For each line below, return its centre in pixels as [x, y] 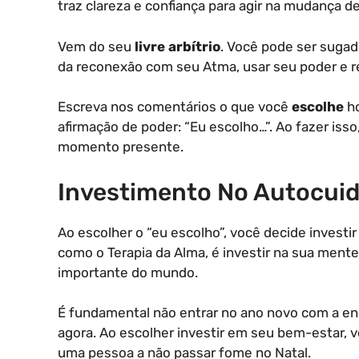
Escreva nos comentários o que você [175, 107]
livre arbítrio [177, 46]
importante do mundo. [128, 272]
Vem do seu [96, 46]
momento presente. [121, 147]
